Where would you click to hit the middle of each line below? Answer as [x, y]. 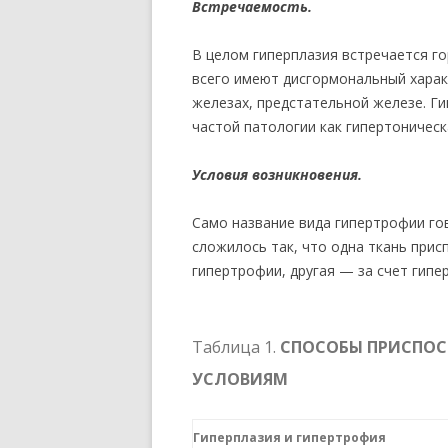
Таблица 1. [236, 347]
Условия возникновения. [277, 174]
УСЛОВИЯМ [240, 379]
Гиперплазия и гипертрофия [289, 437]
